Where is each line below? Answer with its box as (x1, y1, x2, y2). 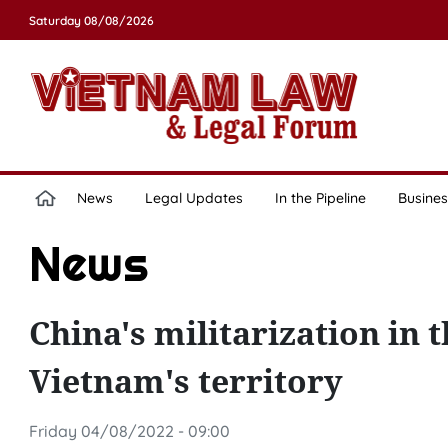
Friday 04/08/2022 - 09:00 (28, 421, 230, 441)
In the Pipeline (274, 189, 366, 207)
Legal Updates (144, 189, 243, 207)
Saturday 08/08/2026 (28, 13, 154, 28)
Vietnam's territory (28, 359, 343, 402)
